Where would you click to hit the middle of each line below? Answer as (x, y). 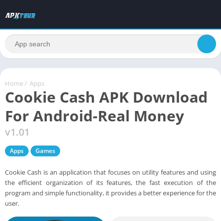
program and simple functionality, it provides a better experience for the (110, 193)
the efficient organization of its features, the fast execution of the (110, 182)
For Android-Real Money (94, 115)
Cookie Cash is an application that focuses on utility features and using (110, 172)
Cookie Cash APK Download (106, 97)
